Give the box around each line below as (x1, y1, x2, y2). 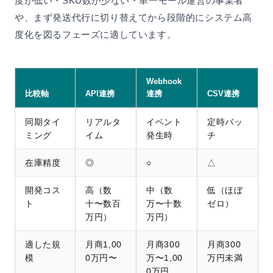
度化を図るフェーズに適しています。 (15, 29, 177, 40)
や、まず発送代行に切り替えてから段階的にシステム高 (15, 12, 253, 23)
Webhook (146, 77, 182, 87)
